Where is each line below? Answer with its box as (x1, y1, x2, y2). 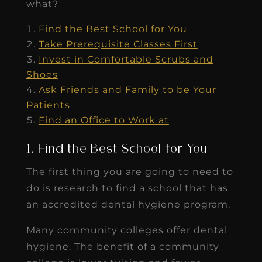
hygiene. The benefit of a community (26, 240, 219, 252)
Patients (26, 99, 70, 111)
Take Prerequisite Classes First (38, 38, 198, 50)
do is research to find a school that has (26, 182, 228, 194)
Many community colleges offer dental (26, 224, 227, 236)
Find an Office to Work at (38, 114, 169, 126)
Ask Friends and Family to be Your (38, 84, 216, 95)
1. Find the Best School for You (26, 143, 208, 156)
